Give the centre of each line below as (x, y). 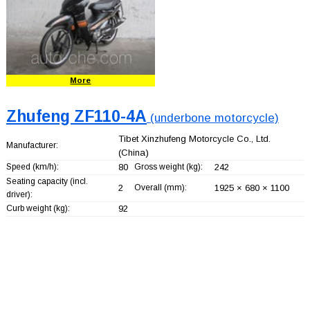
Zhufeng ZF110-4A (76, 117)
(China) (133, 153)
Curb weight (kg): (38, 209)
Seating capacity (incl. (47, 182)
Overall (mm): (160, 188)
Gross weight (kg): (168, 167)
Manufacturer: (32, 146)
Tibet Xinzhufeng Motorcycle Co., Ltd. (194, 139)
